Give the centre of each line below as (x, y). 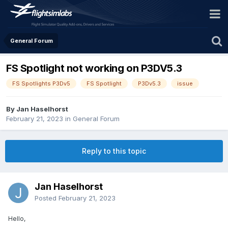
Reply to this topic (114, 151)
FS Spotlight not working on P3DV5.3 (94, 68)
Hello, (18, 219)
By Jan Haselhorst (37, 109)
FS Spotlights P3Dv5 (41, 84)
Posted (47, 198)
